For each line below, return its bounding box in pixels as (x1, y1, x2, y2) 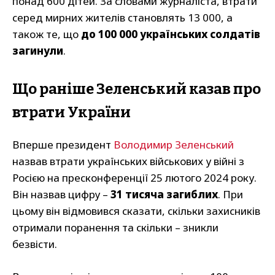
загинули (12, 44, 63, 58)
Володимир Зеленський (114, 137, 234, 152)
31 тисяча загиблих (110, 187, 218, 202)
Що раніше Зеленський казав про (12, 80, 261, 98)
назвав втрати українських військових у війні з (12, 154, 244, 169)
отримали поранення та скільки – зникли (12, 220, 219, 235)
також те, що (12, 27, 81, 42)
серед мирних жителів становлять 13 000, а (12, 10, 233, 25)
